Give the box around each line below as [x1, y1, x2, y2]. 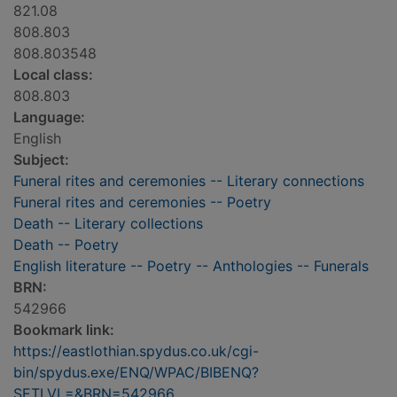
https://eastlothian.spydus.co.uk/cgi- [13, 342, 259, 361]
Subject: [13, 151, 69, 169]
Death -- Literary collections [13, 214, 203, 233]
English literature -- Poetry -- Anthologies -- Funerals [13, 257, 369, 276]
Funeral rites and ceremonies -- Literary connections [13, 172, 364, 191]
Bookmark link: [13, 321, 114, 339]
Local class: [13, 66, 93, 84]
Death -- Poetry [13, 236, 119, 254]
